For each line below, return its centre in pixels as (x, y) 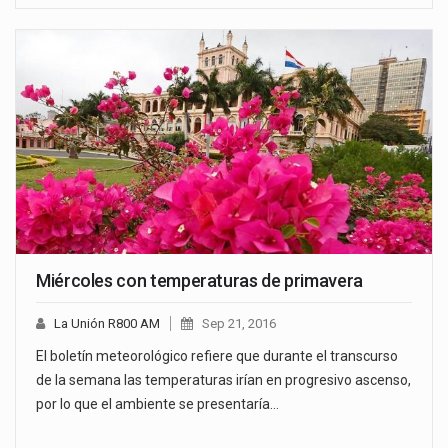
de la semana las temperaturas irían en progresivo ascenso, (223, 380)
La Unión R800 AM (107, 324)
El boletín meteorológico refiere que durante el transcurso (217, 356)
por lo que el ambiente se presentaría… (157, 404)
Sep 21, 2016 (239, 324)
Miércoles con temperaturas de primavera (199, 281)
